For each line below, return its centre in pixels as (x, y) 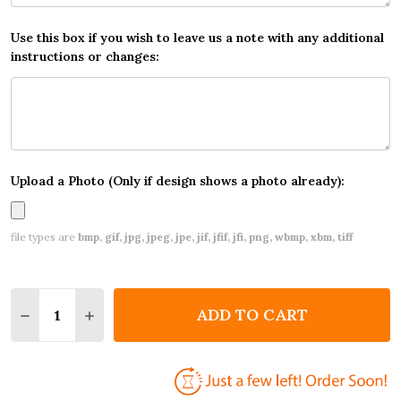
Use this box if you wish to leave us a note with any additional (197, 38)
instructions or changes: (85, 57)
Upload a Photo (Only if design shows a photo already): (178, 181)
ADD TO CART (252, 315)
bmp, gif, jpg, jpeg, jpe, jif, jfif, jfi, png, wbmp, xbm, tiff (215, 237)
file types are (44, 237)
